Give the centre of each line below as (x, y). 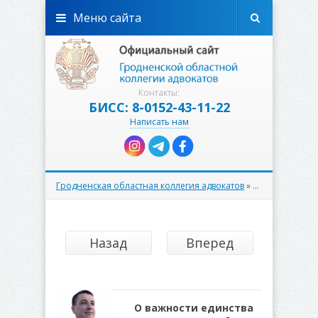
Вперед (210, 243)
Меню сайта (107, 18)
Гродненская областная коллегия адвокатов (150, 186)
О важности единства (194, 308)
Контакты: (159, 93)
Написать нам (159, 122)
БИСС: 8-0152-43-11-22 (159, 107)
